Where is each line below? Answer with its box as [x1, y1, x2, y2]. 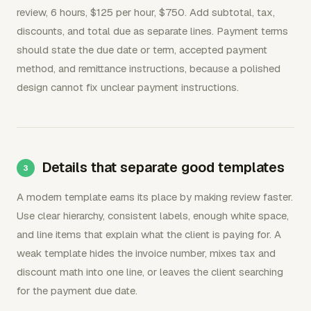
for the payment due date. [17, 284, 137, 297]
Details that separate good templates [42, 158, 285, 176]
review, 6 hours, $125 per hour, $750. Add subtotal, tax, [17, 6, 275, 19]
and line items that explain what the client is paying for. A [17, 228, 281, 241]
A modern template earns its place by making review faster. [17, 190, 293, 203]
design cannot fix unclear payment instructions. [17, 81, 239, 94]
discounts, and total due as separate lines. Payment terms [17, 24, 288, 37]
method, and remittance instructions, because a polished [17, 62, 280, 75]
